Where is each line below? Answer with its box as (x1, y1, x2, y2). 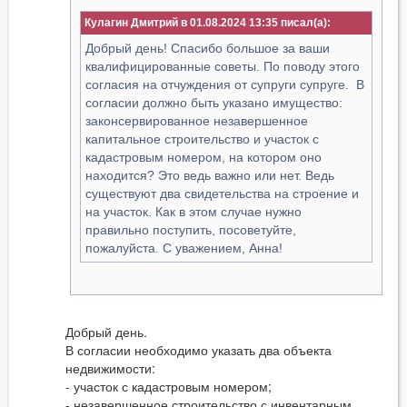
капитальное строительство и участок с (85, 132, 320, 147)
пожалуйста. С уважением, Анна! (85, 241, 283, 256)
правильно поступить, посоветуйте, (85, 223, 297, 238)
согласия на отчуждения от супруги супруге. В (85, 77, 365, 93)
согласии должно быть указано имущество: (85, 95, 343, 111)
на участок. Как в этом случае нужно (85, 204, 303, 220)
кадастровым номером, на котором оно (85, 150, 323, 165)
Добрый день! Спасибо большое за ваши (85, 41, 331, 56)
